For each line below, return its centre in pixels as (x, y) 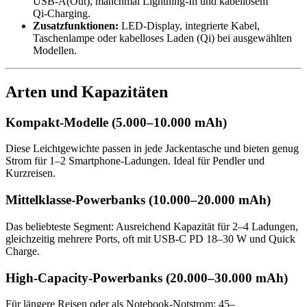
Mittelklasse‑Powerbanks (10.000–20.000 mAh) (138, 200)
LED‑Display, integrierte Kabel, (189, 25)
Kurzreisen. (30, 173)
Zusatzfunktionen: (76, 25)
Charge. (23, 251)
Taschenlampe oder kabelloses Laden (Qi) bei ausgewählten (162, 38)
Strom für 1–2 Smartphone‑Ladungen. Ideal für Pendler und (135, 161)
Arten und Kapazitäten (87, 91)
